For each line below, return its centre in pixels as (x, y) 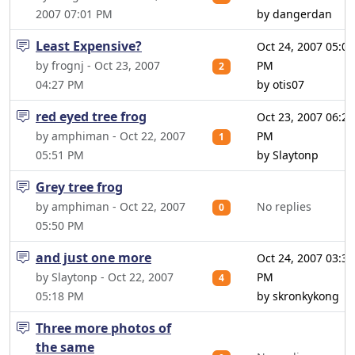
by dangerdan (294, 14)
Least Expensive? (89, 46)
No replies (284, 206)
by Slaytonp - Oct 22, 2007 (105, 277)
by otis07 (281, 84)
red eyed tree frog (91, 116)
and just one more (94, 258)
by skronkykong (298, 296)
